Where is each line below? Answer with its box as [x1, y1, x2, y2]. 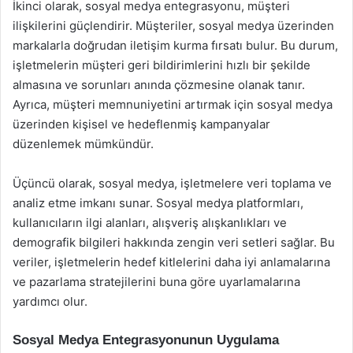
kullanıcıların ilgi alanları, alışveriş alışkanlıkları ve [13, 215, 287, 230]
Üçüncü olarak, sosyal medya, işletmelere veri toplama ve [13, 176, 332, 191]
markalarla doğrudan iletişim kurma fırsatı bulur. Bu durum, [13, 38, 338, 53]
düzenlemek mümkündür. [13, 136, 154, 151]
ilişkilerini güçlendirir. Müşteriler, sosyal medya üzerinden [13, 18, 334, 33]
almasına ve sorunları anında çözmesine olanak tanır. [13, 77, 305, 92]
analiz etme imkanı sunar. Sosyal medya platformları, [13, 195, 303, 210]
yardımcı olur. [13, 294, 87, 309]
